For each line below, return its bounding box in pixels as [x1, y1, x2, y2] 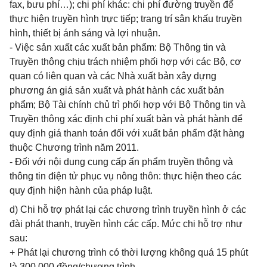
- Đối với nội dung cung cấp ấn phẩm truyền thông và [10, 157, 233, 167]
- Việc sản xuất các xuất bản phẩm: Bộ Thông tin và [10, 42, 226, 52]
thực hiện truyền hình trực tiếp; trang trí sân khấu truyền [10, 14, 242, 24]
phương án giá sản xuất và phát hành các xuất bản [10, 85, 224, 95]
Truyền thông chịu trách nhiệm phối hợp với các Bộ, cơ [10, 57, 241, 67]
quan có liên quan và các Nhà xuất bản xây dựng [10, 71, 216, 81]
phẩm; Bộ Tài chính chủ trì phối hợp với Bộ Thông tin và [10, 100, 246, 110]
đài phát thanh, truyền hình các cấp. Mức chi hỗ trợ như [10, 219, 243, 229]
